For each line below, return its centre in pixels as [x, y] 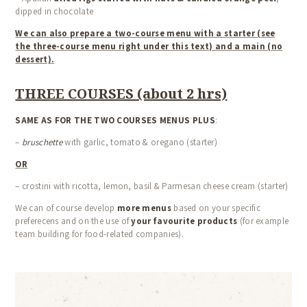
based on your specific [216, 208]
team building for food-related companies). [100, 234]
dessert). [35, 60]
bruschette [42, 143]
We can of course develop [66, 208]
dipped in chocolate [54, 12]
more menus [144, 208]
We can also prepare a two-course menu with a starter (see [145, 34]
